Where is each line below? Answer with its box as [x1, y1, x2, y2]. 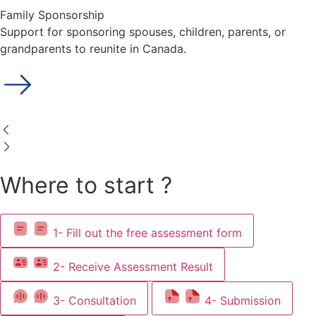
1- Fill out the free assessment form [53, 226, 242, 241]
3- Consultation [53, 293, 136, 308]
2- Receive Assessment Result [53, 260, 213, 274]
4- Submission [205, 293, 281, 308]
